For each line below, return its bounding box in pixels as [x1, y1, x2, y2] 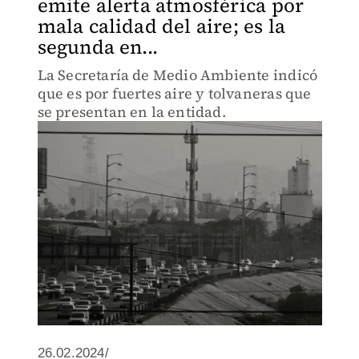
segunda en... [37, 34, 159, 60]
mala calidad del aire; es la [37, 13, 286, 39]
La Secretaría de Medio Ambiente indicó [37, 65, 318, 85]
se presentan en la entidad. [37, 102, 226, 122]
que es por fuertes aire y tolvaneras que [37, 83, 312, 103]
